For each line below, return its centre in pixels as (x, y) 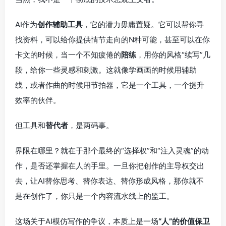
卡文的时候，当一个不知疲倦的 (68, 54)
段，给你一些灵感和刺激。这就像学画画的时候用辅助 (106, 70)
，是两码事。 (91, 125)
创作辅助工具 (60, 24)
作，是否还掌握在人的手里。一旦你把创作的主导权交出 (110, 165)
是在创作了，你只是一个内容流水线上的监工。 (95, 196)
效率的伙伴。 (38, 100)
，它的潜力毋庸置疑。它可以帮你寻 (143, 24)
